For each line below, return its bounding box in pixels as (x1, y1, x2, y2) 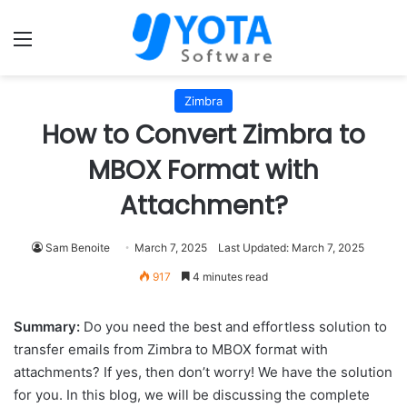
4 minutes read (190, 270, 268, 283)
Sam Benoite (45, 241, 110, 254)
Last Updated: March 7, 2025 (218, 241, 364, 254)
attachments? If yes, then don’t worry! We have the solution (14, 363, 392, 381)
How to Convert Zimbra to (42, 117, 365, 153)
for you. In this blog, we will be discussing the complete (14, 386, 370, 403)
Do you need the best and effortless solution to (84, 318, 387, 335)
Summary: (14, 318, 84, 335)
